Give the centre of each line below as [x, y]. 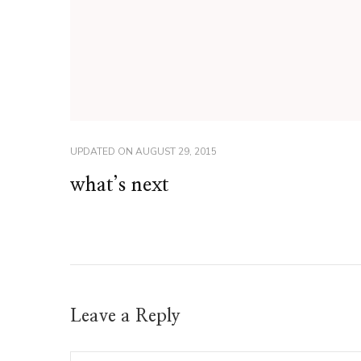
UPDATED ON [103, 151]
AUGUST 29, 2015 [176, 151]
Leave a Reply [128, 315]
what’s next [120, 185]
